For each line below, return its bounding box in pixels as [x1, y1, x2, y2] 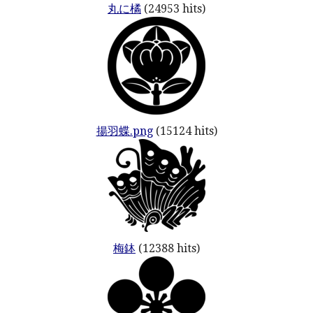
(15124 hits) [152, 124, 217, 138]
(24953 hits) [141, 2, 205, 15]
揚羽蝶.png [96, 124, 153, 138]
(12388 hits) [136, 242, 200, 255]
